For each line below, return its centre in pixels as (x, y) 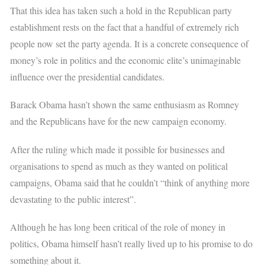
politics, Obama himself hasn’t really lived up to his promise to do (132, 243)
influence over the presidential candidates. (88, 77)
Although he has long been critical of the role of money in (118, 227)
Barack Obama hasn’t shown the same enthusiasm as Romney (125, 105)
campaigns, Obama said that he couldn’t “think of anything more (130, 182)
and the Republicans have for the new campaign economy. (119, 121)
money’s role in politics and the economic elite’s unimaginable (126, 60)
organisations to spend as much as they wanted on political (119, 166)
